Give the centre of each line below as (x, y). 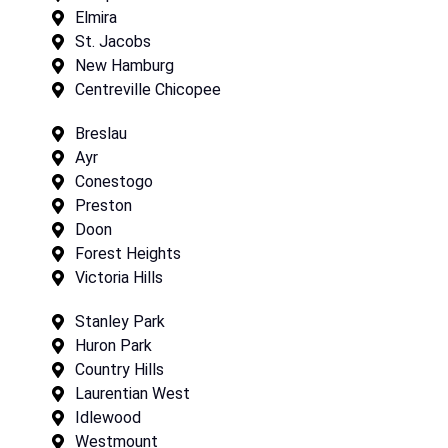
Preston (103, 205)
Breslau (101, 133)
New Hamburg (124, 65)
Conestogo (114, 181)
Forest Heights (128, 253)
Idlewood (108, 417)
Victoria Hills (119, 277)
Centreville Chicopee (148, 89)
